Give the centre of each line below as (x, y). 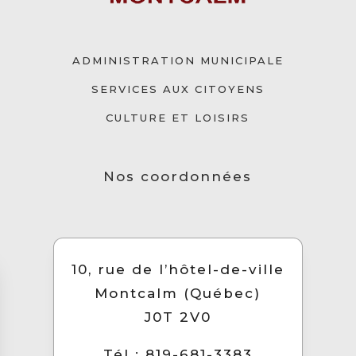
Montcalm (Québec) (178, 294)
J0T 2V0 (178, 317)
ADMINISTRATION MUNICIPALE (178, 61)
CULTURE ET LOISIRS (178, 118)
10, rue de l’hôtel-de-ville (178, 270)
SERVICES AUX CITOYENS (178, 89)
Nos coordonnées (178, 176)
